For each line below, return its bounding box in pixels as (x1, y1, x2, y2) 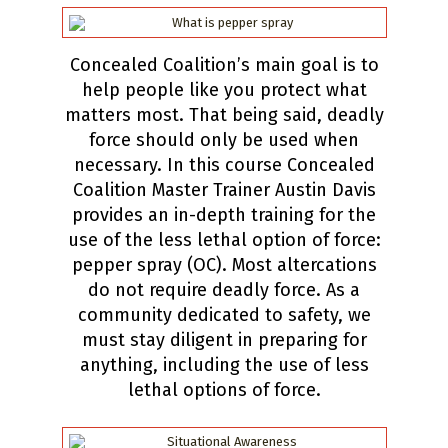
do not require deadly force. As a (88, 278, 360, 301)
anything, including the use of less (79, 353, 369, 376)
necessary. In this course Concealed (73, 153, 375, 176)
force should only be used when (89, 128, 359, 151)
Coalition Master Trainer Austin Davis (72, 178, 376, 201)
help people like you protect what (81, 78, 367, 101)
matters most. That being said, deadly (64, 103, 384, 126)
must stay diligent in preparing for (81, 328, 367, 351)
